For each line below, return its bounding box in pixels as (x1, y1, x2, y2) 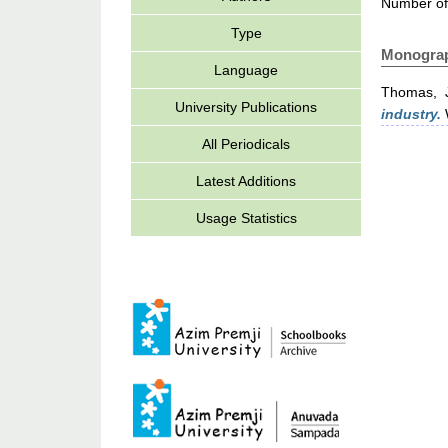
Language (214, 62, 278, 78)
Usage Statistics (195, 210, 297, 226)
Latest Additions (196, 173, 296, 189)
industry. (381, 106, 441, 122)
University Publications (175, 99, 317, 115)
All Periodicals (202, 136, 290, 152)
